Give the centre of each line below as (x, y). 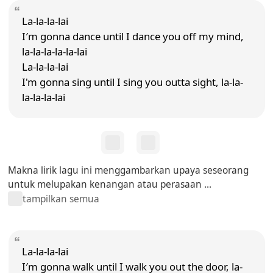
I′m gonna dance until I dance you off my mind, (133, 36)
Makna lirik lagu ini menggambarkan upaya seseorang (129, 171)
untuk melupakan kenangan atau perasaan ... (110, 185)
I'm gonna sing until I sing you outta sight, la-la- (132, 82)
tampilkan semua (61, 199)
